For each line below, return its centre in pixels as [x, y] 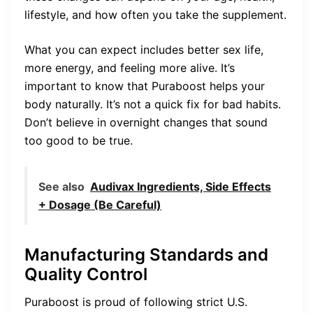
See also [61, 187]
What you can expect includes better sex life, [144, 50]
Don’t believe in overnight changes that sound [146, 123]
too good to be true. [79, 141]
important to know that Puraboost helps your [145, 86]
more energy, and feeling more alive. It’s [130, 68]
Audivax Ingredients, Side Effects [181, 187]
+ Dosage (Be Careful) [100, 205]
